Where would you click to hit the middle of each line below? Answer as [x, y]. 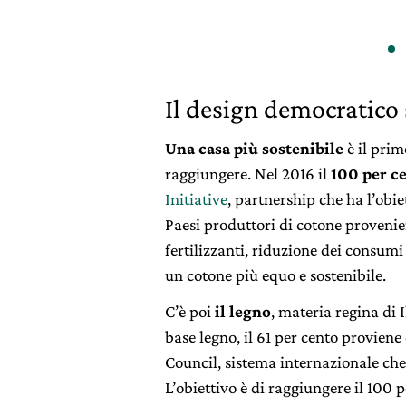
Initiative [196, 198]
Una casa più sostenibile [254, 148]
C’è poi [190, 311]
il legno [243, 311]
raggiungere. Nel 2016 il [248, 173]
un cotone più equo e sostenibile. [275, 275]
